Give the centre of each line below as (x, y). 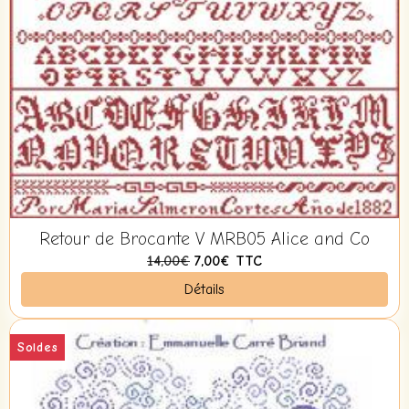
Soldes (38, 347)
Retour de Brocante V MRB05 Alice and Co (204, 239)
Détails (204, 289)
